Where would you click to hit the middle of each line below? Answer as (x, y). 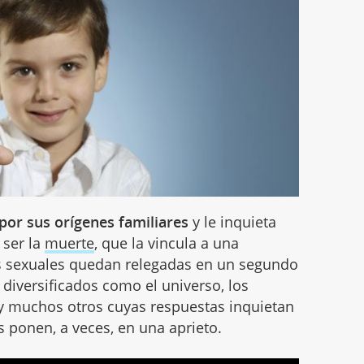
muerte (70, 243)
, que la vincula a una (167, 243)
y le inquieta (233, 221)
